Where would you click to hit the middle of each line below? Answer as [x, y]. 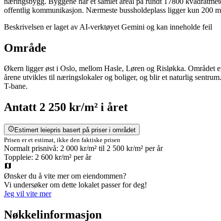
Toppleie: [19, 157]
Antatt [20, 107]
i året [113, 107]
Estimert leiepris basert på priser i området [75, 130]
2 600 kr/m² [53, 157]
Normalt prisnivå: [31, 148]
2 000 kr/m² [78, 148]
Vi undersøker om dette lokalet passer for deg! [75, 184]
